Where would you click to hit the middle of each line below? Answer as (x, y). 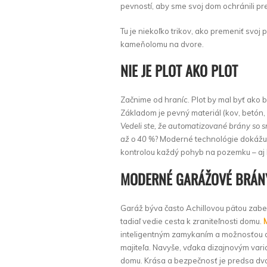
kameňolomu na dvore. (162, 44)
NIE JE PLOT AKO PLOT (179, 71)
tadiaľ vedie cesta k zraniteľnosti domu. (192, 221)
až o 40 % (138, 139)
